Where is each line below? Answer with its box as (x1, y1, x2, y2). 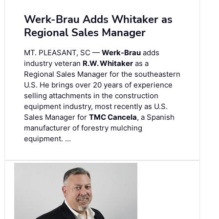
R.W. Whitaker (83, 59, 133, 68)
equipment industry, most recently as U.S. (24, 102, 168, 111)
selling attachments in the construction (24, 91, 158, 101)
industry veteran (24, 59, 83, 68)
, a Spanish (137, 112, 175, 122)
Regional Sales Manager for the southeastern (24, 69, 180, 79)
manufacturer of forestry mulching (24, 123, 142, 133)
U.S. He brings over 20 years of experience (24, 80, 173, 90)
